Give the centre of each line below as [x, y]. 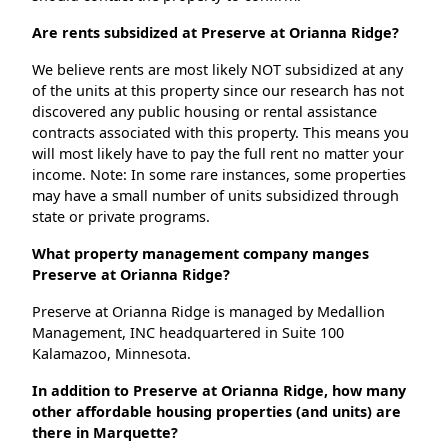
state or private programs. [121, 217]
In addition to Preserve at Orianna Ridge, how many [219, 391]
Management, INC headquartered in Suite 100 [188, 333]
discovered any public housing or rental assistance [204, 112]
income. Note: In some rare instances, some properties [219, 175]
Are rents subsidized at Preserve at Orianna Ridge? [215, 33]
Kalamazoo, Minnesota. [111, 354]
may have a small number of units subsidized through [215, 196]
